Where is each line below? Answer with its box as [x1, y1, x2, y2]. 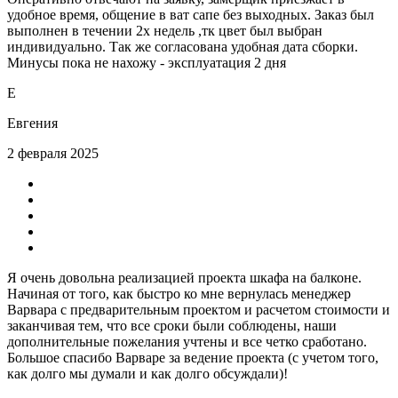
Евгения [7, 115, 58, 131]
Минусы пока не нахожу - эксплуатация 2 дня [7, 54, 286, 70]
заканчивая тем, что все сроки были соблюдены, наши [7, 317, 337, 333]
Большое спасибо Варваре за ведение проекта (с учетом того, [7, 349, 378, 365]
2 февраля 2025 [7, 145, 99, 161]
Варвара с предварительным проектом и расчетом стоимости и [7, 301, 390, 317]
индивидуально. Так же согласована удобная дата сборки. [7, 38, 358, 54]
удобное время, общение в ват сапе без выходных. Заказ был [7, 6, 374, 22]
